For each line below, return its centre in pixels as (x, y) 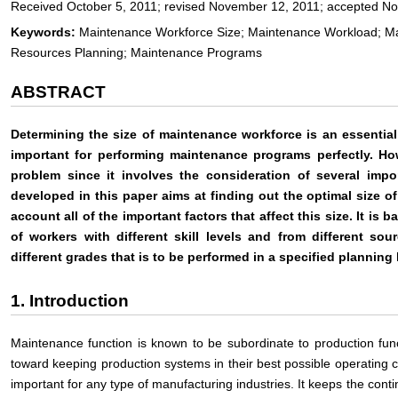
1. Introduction (70, 301)
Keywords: (43, 32)
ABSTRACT (58, 92)
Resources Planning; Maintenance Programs (136, 52)
